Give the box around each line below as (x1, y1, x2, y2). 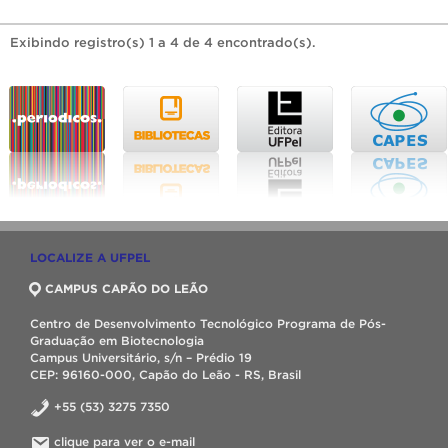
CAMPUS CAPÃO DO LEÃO (45, 282, 208, 296)
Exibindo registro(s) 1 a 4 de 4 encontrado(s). (10, 35, 316, 51)
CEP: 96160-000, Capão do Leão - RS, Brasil (30, 368, 301, 382)
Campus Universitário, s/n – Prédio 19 (30, 351, 252, 365)
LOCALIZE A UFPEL (30, 251, 150, 265)
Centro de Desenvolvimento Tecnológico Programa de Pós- (30, 317, 386, 331)
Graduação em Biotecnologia (30, 334, 204, 348)
